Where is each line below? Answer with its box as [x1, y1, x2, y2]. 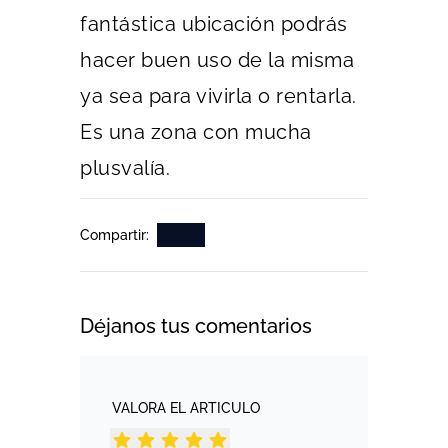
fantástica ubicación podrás [80, 12, 348, 36]
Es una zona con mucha [80, 120, 312, 144]
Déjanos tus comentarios [80, 314, 312, 338]
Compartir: [80, 227, 149, 243]
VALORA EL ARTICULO [112, 400, 260, 416]
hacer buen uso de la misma [80, 48, 354, 72]
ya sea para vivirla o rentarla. [80, 84, 357, 108]
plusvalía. [80, 156, 170, 180]
